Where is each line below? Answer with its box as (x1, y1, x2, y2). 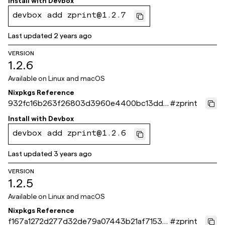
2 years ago (54, 32, 92, 40)
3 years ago (54, 150, 92, 158)
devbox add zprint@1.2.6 (13, 130, 126, 138)
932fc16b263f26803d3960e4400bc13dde (8, 99, 168, 107)
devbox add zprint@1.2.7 (13, 12, 126, 20)
